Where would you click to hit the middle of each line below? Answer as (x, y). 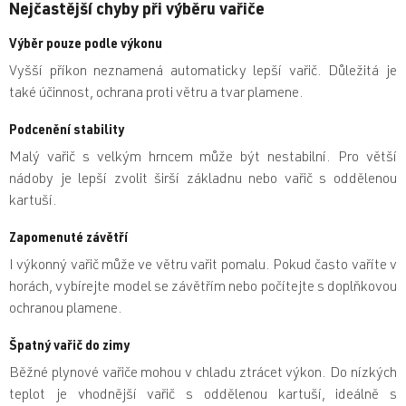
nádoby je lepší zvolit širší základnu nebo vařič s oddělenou (203, 180)
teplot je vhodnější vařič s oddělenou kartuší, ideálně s (203, 396)
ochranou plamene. (66, 309)
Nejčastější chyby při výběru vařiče (137, 10)
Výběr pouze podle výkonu (86, 45)
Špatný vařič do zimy (69, 347)
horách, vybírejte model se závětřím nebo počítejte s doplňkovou (203, 288)
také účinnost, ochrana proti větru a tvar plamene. (156, 94)
